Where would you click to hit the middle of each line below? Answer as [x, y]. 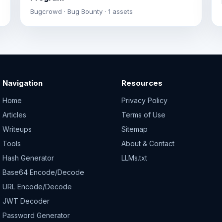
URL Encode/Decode [37, 186]
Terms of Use [143, 114]
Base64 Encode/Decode [44, 172]
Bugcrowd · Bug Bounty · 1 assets [82, 11]
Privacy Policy [144, 100]
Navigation [23, 83]
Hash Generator [28, 158]
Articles [15, 114]
